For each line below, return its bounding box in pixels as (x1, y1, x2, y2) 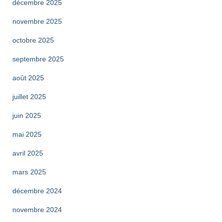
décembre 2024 (12, 187, 62, 195)
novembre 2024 (12, 206, 62, 214)
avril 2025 (12, 149, 43, 157)
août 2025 (12, 74, 44, 82)
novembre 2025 (12, 17, 62, 25)
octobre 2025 (12, 36, 54, 44)
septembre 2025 (12, 55, 64, 63)
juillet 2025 (12, 93, 46, 101)
